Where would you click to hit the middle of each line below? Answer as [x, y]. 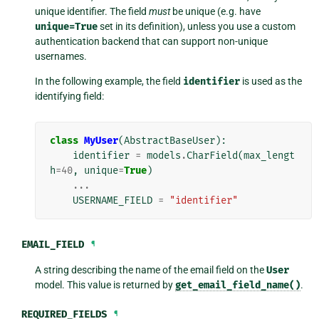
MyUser [101, 140]
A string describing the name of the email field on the [151, 270]
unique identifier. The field [92, 11]
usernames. [61, 56]
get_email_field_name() [238, 285]
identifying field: [70, 96]
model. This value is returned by [105, 284]
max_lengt [270, 155]
